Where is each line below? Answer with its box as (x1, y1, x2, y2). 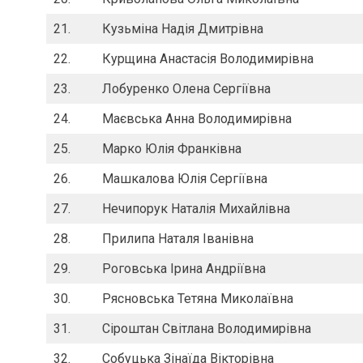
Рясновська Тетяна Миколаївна (102, 291, 293, 307)
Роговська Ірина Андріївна (102, 261, 266, 277)
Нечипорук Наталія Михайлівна (102, 201, 290, 217)
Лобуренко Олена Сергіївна (102, 81, 271, 97)
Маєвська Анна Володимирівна (102, 111, 292, 127)
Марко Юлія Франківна (102, 141, 241, 157)
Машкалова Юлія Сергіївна (102, 171, 267, 187)
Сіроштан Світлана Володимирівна (102, 321, 311, 337)
